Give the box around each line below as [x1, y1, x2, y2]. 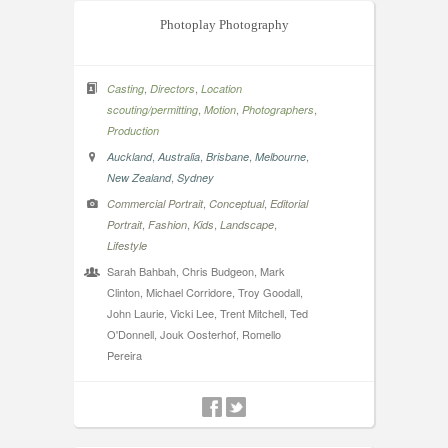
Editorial [270, 195, 308, 211]
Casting [107, 80, 144, 96]
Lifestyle [107, 237, 147, 253]
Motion [204, 101, 236, 117]
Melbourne [255, 148, 306, 164]
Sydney [177, 169, 214, 185]
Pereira [107, 346, 142, 363]
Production [107, 122, 159, 138]
